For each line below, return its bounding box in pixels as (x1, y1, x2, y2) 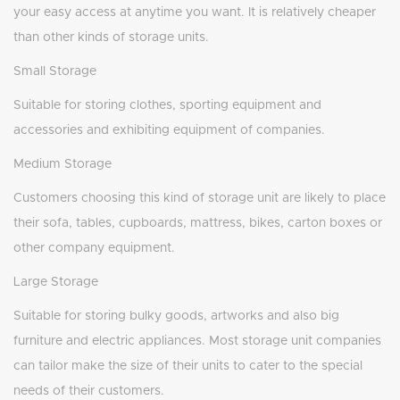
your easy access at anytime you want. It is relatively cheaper (13, 6, 376, 20)
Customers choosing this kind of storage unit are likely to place (13, 192, 386, 205)
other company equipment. (13, 242, 175, 255)
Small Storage (13, 65, 96, 79)
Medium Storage (13, 158, 112, 171)
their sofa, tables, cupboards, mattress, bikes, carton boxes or (13, 217, 382, 230)
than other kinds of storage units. (13, 31, 209, 45)
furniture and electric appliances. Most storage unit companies (13, 335, 381, 348)
